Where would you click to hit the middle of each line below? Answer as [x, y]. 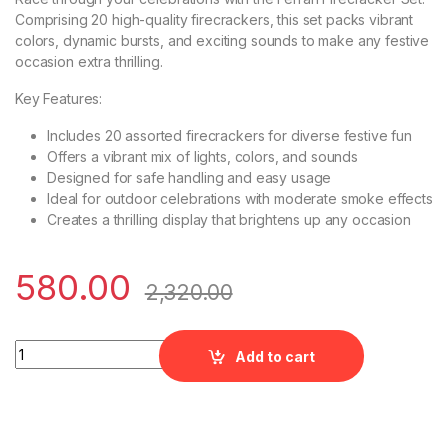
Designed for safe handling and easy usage [189, 178]
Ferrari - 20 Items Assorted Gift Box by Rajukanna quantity [218, 347]
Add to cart [275, 356]
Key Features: [59, 99]
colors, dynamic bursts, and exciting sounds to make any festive [222, 41]
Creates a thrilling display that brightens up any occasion [229, 220]
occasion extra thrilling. [89, 62]
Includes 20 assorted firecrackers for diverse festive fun [230, 136]
